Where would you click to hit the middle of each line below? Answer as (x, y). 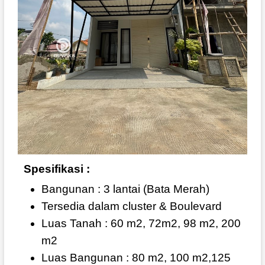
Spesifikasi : (56, 169)
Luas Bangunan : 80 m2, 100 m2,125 (136, 257)
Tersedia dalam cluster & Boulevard (131, 206)
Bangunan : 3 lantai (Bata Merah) (125, 189)
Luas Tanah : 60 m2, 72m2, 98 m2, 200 (141, 223)
